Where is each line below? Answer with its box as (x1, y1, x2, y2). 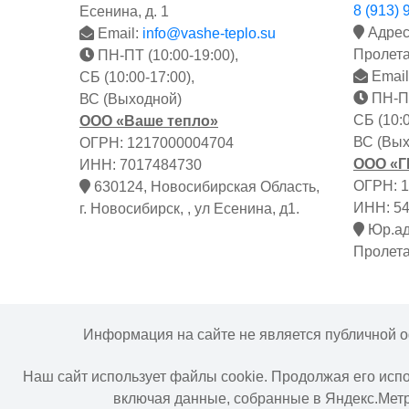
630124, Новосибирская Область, (90, 178, 320, 194)
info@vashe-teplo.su (142, 25, 276, 41)
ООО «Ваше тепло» (79, 112, 218, 129)
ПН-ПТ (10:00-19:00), (94, 47, 238, 63)
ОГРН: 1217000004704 (79, 134, 234, 151)
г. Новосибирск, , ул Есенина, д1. (79, 200, 299, 216)
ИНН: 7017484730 (79, 156, 202, 173)
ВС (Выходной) (79, 90, 182, 107)
